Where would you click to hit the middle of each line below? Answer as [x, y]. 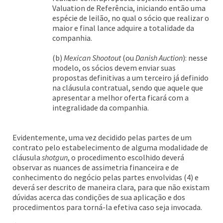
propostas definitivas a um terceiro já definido [130, 78]
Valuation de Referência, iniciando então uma [129, 8]
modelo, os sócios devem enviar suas [114, 68]
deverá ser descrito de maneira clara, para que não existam [111, 187]
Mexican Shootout [92, 58]
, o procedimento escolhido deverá [126, 157]
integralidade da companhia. [101, 108]
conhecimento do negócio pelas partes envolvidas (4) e [106, 177]
